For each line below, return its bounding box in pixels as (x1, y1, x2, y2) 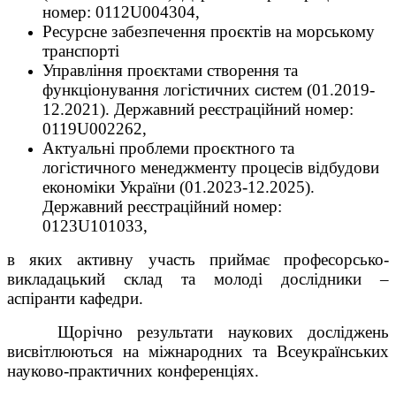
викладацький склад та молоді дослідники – (7, 269, 389, 288)
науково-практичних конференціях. (7, 361, 259, 380)
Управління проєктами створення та (42, 60, 298, 80)
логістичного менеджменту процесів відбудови (42, 157, 379, 177)
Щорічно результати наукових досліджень (57, 322, 389, 341)
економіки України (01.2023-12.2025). (42, 177, 315, 196)
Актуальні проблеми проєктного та (42, 138, 294, 157)
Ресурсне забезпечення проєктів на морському (42, 21, 375, 41)
